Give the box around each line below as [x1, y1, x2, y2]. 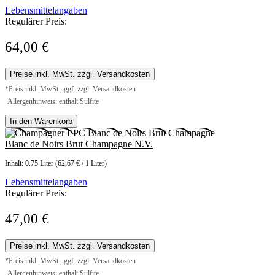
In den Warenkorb [10, 117, 72, 126]
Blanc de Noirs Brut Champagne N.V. [5, 139, 153, 150]
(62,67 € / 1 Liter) [55, 159, 107, 168]
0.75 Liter [25, 159, 55, 168]
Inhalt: [5, 159, 25, 168]
